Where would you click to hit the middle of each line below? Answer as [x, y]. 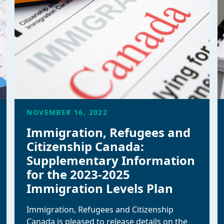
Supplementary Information [111, 160]
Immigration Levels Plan [100, 188]
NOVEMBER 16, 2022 [67, 112]
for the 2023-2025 [78, 174]
